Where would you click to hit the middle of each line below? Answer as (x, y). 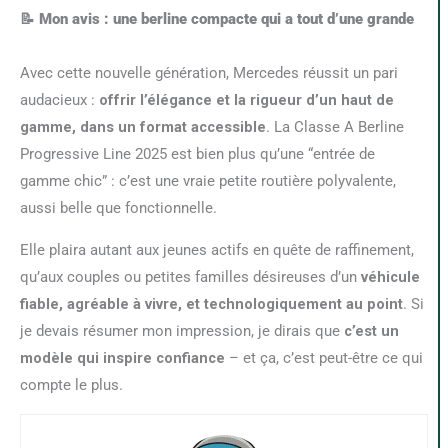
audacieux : (59, 100)
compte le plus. (71, 385)
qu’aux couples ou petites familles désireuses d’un (190, 277)
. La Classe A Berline (335, 127)
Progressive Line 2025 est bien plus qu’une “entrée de (197, 154)
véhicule (390, 277)
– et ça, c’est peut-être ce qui (324, 358)
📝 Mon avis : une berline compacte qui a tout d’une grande (217, 19)
